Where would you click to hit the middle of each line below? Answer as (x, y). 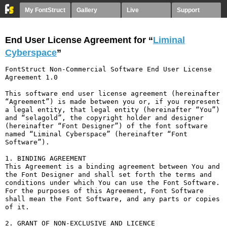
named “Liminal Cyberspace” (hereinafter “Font (96, 134)
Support (188, 10)
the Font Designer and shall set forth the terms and (108, 175)
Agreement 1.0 (31, 77)
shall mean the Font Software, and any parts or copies (112, 199)
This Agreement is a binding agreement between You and (112, 166)
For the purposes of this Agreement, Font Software (104, 191)
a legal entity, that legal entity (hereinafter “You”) (112, 110)
